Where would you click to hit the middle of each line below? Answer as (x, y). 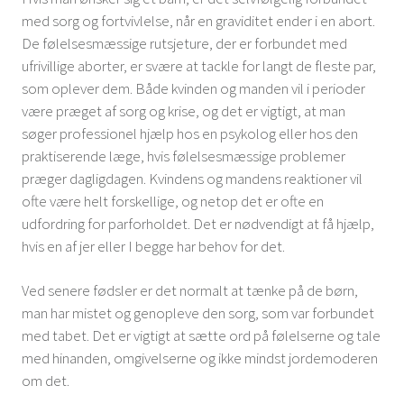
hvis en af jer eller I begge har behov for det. (153, 246)
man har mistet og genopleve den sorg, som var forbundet (198, 313)
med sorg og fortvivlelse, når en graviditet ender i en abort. (198, 21)
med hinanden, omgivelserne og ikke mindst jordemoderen (200, 358)
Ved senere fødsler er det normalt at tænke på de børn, (190, 290)
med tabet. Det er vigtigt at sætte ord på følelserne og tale (201, 335)
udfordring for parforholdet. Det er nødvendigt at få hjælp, (198, 224)
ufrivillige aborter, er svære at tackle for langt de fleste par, (199, 66)
